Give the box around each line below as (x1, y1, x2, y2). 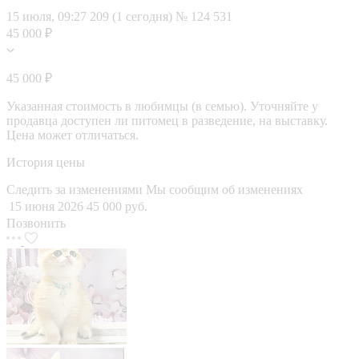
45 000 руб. (87, 199, 147, 213)
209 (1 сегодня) (90, 9, 175, 23)
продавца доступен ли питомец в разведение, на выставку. (6, 113, 328, 127)
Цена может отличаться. (6, 127, 139, 142)
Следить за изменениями (6, 182, 146, 196)
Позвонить (6, 216, 66, 230)
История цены (6, 155, 85, 169)
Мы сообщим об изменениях (146, 182, 303, 196)
